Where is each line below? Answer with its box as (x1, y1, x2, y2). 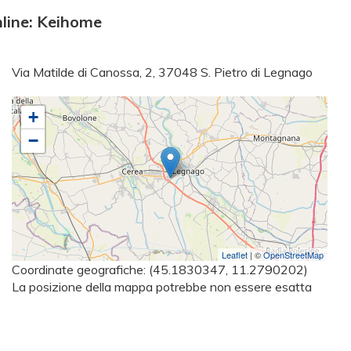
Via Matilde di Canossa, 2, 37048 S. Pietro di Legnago (12, 64, 313, 81)
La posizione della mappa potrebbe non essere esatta (12, 279, 312, 295)
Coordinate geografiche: (12, 262, 149, 278)
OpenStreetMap (263, 248, 324, 262)
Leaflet (222, 248, 248, 262)
